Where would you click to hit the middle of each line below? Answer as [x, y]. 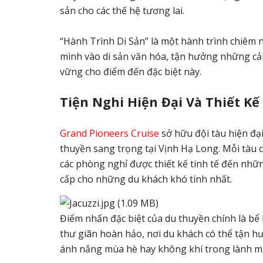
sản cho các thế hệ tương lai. [122, 10]
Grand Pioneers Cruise [109, 133]
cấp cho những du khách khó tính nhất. [146, 179]
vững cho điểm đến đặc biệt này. [131, 71]
